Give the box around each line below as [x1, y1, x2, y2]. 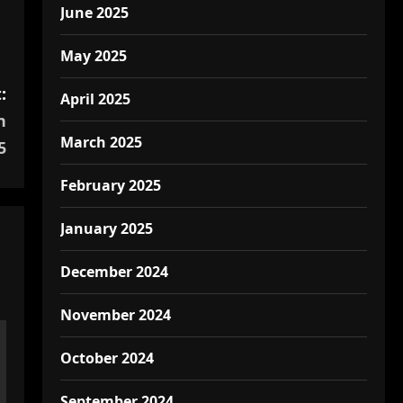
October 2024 [59, 348, 154, 368]
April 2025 [59, 89, 130, 109]
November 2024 [59, 305, 171, 325]
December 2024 [59, 262, 168, 282]
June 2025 [59, 3, 129, 22]
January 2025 [59, 219, 153, 238]
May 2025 [59, 46, 127, 66]
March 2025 [59, 132, 142, 152]
